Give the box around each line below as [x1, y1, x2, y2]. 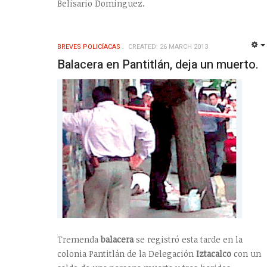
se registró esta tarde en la [133, 233, 243, 245]
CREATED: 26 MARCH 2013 [128, 41, 208, 52]
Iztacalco [196, 247, 231, 259]
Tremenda [57, 233, 101, 245]
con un [231, 247, 261, 259]
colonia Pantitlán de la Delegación [57, 247, 196, 259]
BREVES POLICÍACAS [57, 41, 120, 52]
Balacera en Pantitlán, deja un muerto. [57, 55, 259, 73]
